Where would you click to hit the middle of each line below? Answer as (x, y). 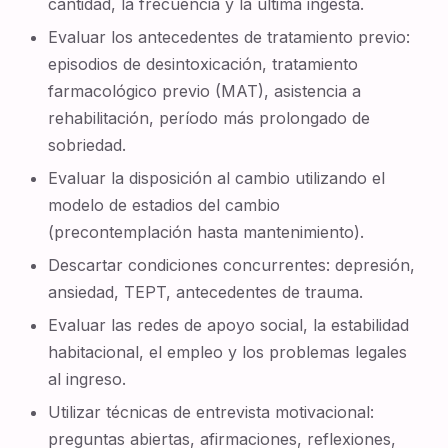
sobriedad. (87, 145)
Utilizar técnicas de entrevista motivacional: (211, 412)
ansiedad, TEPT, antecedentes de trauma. (206, 292)
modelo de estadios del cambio (164, 205)
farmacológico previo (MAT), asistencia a (205, 91)
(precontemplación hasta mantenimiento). (206, 232)
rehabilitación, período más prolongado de (209, 118)
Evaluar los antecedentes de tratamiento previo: (229, 37)
